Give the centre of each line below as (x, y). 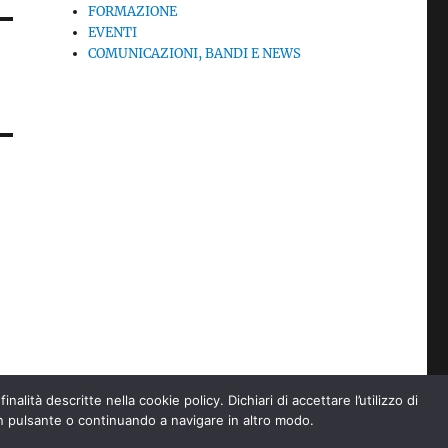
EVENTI (113, 32)
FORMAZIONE (133, 11)
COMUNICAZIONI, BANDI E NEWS (195, 53)
